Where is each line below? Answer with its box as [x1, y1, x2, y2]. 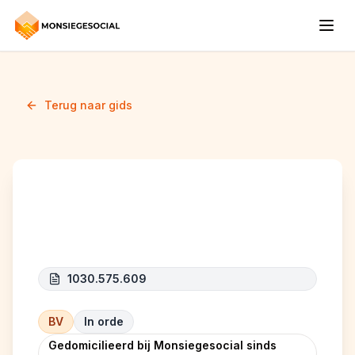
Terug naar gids [44, 98, 132, 112]
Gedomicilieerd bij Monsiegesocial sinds [48, 338, 277, 352]
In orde [84, 315, 124, 328]
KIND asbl [38, 210, 151, 239]
